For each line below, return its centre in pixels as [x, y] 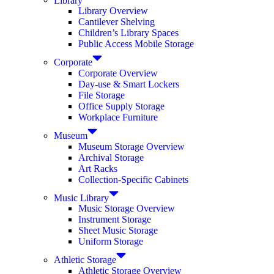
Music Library [81, 198]
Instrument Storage [115, 220]
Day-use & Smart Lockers [129, 84]
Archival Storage [111, 157]
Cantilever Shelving [117, 22]
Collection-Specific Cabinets [133, 179]
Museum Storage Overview [131, 146]
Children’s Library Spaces [128, 33]
